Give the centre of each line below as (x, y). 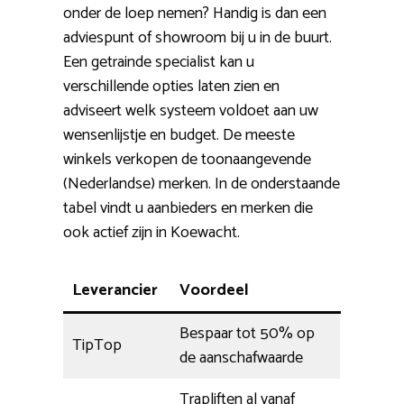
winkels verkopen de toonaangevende (187, 160)
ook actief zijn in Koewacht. (151, 233)
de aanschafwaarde (241, 358)
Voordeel (214, 291)
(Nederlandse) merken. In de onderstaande (202, 184)
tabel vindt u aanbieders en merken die (188, 209)
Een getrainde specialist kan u (159, 63)
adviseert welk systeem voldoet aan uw (191, 111)
